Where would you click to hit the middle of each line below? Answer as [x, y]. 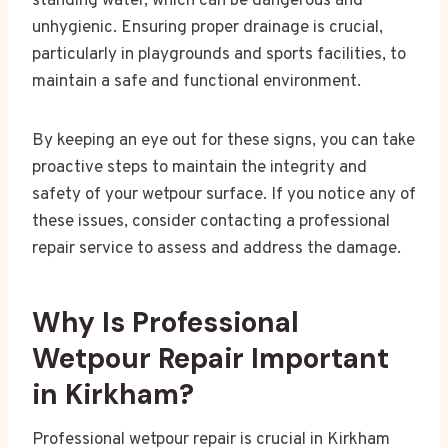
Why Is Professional [165, 322]
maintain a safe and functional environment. [196, 81]
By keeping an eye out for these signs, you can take [223, 140]
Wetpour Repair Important [210, 358]
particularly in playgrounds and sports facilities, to [219, 54]
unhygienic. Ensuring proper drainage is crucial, [207, 27]
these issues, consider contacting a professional [211, 221]
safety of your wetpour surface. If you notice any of [224, 194]
